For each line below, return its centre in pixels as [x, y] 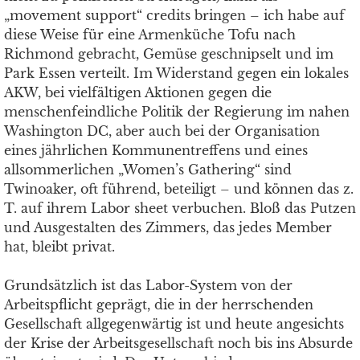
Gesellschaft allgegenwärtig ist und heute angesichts [174, 324]
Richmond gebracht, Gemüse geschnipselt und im [169, 54]
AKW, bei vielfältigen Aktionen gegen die [138, 92]
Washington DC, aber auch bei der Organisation [162, 131]
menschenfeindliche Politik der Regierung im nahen [177, 112]
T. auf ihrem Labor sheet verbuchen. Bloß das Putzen [180, 208]
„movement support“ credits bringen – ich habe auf [174, 15]
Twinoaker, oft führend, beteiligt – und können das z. [179, 189]
